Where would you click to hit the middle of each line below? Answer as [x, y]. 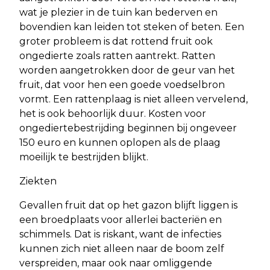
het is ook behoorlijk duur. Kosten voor [113, 113]
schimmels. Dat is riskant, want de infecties [120, 234]
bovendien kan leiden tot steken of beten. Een [132, 27]
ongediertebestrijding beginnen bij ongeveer [128, 128]
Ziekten [38, 181]
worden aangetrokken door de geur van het [127, 70]
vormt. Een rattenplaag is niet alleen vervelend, [133, 99]
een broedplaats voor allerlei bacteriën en [121, 219]
